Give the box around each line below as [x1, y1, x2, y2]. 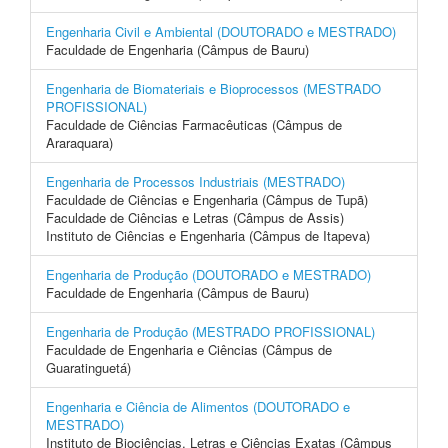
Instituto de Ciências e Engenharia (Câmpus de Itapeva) [46, 226, 370, 245]
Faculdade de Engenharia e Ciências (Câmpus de [46, 340, 332, 359]
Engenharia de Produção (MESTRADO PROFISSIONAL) [46, 322, 375, 341]
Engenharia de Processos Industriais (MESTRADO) [46, 172, 345, 191]
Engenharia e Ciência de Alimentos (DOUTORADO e [46, 397, 350, 416]
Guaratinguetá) [46, 358, 131, 377]
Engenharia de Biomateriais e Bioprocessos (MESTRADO [46, 79, 381, 98]
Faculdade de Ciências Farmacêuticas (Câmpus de [46, 115, 342, 134]
